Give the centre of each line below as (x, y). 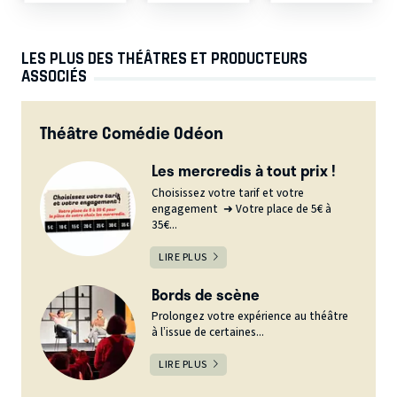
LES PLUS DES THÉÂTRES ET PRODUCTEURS (164, 58)
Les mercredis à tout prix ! (244, 171)
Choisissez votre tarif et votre (228, 193)
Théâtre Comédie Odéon (132, 132)
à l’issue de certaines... (208, 333)
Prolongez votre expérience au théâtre (250, 317)
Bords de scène (206, 294)
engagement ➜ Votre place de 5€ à (242, 209)
